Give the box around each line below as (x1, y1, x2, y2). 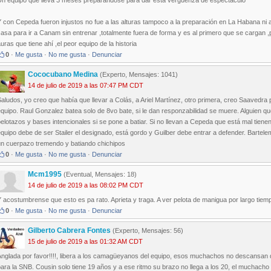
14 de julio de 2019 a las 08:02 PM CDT (28, 181, 143, 189)
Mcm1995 (28, 170, 62, 179)
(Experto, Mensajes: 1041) (98, 71, 178, 79)
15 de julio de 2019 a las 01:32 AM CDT (28, 238, 143, 246)
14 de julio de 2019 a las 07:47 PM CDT (28, 82, 143, 90)
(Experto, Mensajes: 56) (111, 227, 183, 235)
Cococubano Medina (28, 70, 98, 79)
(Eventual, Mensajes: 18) (62, 171, 137, 178)
